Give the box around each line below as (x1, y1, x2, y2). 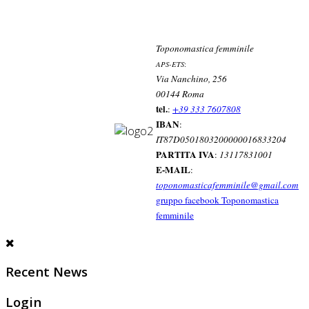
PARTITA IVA (156, 147, 215, 161)
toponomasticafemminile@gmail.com (156, 178, 299, 191)
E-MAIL (156, 162, 190, 177)
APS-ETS (156, 59, 184, 69)
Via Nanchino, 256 (156, 72, 227, 85)
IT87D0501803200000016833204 (156, 132, 286, 146)
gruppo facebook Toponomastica (156, 193, 279, 206)
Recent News (6, 263, 88, 281)
